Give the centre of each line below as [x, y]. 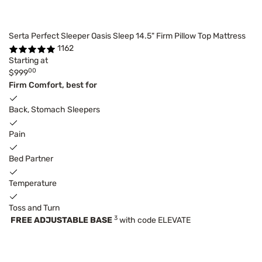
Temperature [33, 184]
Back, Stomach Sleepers [54, 110]
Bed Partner [31, 159]
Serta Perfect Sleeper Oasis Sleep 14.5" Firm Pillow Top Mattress [127, 36]
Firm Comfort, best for [53, 85]
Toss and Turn [34, 208]
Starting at [28, 61]
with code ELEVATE [154, 220]
